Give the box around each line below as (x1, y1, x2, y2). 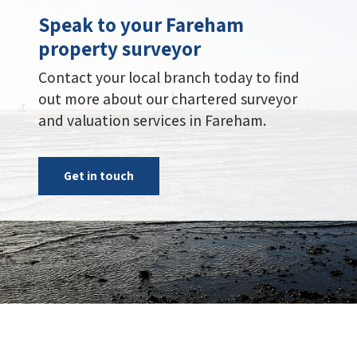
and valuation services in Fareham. (38, 110, 266, 131)
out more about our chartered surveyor (38, 88, 297, 110)
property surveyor (38, 35, 201, 62)
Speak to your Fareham (38, 11, 244, 38)
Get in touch (64, 167, 134, 185)
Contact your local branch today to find (38, 67, 300, 88)
